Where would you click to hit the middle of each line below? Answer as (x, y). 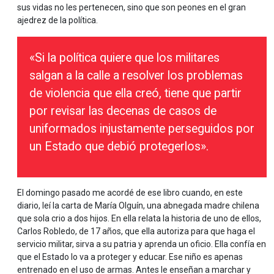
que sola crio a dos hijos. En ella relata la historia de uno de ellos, (139, 218)
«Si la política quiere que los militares (124, 58)
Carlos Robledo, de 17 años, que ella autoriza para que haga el (136, 231)
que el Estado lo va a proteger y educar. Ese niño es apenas (130, 257)
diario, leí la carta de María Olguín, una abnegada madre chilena (138, 206)
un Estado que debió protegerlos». (119, 146)
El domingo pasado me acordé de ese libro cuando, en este (130, 193)
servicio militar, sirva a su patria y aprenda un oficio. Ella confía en (142, 244)
